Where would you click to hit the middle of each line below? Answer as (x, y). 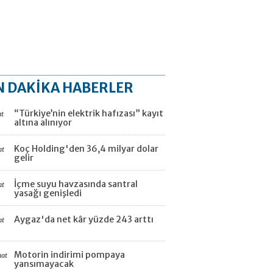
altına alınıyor (43, 122)
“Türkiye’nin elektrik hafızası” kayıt (89, 113)
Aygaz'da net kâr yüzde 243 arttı (84, 219)
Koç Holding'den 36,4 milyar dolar (86, 149)
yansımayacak (44, 264)
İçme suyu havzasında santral (76, 184)
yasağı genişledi (48, 193)
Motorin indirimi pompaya (69, 255)
